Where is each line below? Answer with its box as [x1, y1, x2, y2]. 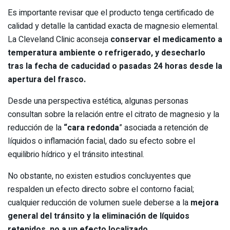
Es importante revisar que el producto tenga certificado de [8, 7, 214, 20]
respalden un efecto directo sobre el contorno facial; [8, 183, 194, 196]
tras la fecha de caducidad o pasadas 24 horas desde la [8, 60, 222, 73]
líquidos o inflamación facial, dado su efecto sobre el [8, 135, 195, 148]
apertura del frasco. [8, 73, 86, 86]
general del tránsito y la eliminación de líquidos [8, 210, 189, 223]
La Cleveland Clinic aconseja [8, 33, 110, 46]
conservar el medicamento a [110, 33, 222, 46]
